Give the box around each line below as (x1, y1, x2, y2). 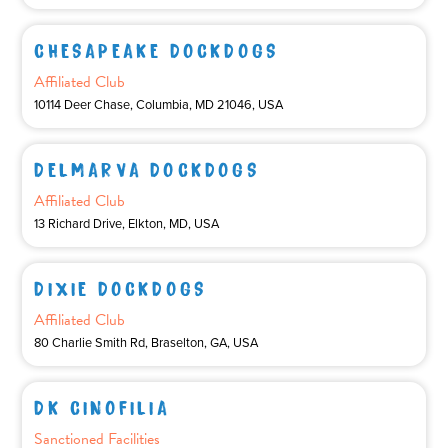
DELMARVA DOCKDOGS (34, 156, 260, 178)
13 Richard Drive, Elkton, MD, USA (34, 215, 220, 232)
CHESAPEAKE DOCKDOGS (34, 37, 280, 59)
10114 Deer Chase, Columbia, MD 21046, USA (34, 96, 284, 113)
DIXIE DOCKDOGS (34, 275, 208, 297)
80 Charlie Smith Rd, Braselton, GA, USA (34, 334, 259, 351)
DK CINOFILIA (34, 394, 170, 416)
